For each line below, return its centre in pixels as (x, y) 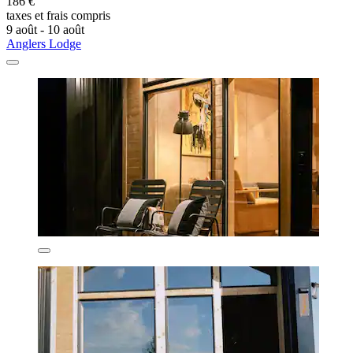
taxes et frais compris (58, 15)
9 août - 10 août (45, 29)
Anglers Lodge (44, 43)
